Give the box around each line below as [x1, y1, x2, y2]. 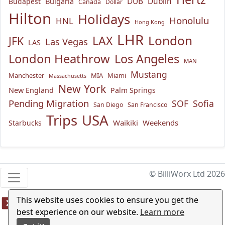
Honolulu [169, 14, 209, 27]
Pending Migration [9, 97, 89, 109]
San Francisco [128, 100, 167, 109]
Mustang [131, 68, 167, 80]
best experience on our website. [17, 206, 140, 217]
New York [58, 81, 106, 96]
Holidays [78, 11, 130, 28]
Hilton [9, 9, 51, 29]
